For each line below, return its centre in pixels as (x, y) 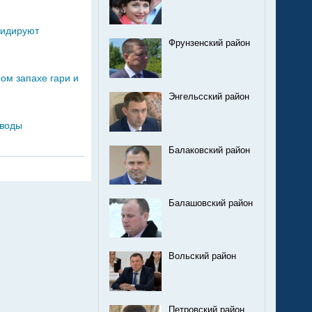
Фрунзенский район (209, 43)
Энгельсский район (209, 97)
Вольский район (202, 257)
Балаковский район (209, 150)
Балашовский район (211, 203)
